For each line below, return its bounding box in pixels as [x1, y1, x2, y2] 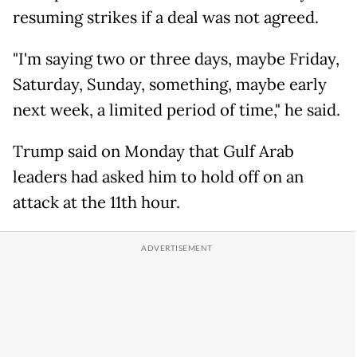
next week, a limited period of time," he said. [13, 100, 340, 121]
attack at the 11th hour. [13, 192, 180, 214]
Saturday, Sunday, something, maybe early [13, 74, 327, 96]
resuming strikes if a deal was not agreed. [13, 7, 319, 29]
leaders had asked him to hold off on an [13, 167, 304, 188]
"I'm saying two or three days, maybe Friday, [13, 49, 339, 70]
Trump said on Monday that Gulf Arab [13, 141, 294, 163]
